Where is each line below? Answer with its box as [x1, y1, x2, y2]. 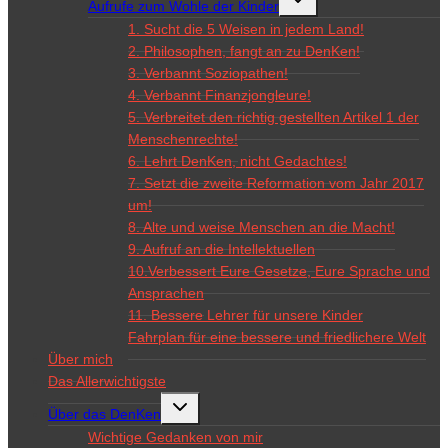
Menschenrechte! [128, 130, 238, 147]
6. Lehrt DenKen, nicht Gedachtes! [128, 152, 347, 169]
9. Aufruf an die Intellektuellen [128, 240, 315, 257]
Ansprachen [128, 284, 204, 301]
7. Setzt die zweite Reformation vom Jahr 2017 [128, 174, 424, 191]
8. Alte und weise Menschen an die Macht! [128, 218, 395, 235]
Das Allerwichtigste [48, 372, 166, 389]
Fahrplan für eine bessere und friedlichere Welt [128, 328, 426, 345]
